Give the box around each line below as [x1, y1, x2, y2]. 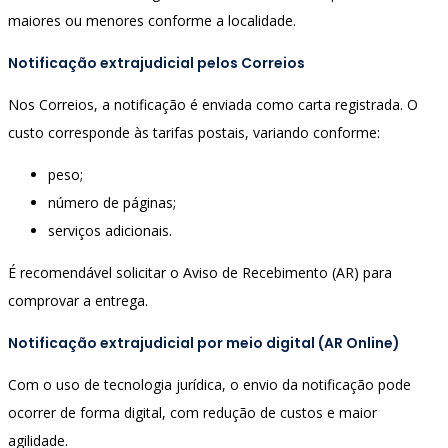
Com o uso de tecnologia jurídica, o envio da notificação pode [8, 375, 411, 395]
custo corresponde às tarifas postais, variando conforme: [8, 123, 380, 143]
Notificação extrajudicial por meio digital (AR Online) [8, 332, 400, 353]
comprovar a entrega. [8, 291, 148, 311]
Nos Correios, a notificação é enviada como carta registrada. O [8, 95, 418, 115]
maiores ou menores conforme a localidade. [8, 11, 296, 30]
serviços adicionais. [48, 221, 172, 241]
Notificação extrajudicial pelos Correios [8, 52, 305, 73]
